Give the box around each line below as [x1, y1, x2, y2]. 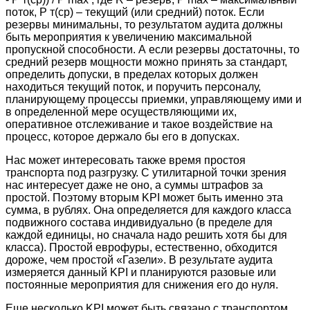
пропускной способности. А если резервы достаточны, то [6, 43, 300, 55]
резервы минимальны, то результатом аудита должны [6, 18, 283, 30]
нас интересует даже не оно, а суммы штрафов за [6, 179, 263, 191]
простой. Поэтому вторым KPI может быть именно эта [6, 191, 283, 203]
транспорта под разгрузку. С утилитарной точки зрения [6, 166, 286, 179]
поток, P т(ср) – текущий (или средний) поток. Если [6, 6, 264, 18]
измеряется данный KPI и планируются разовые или [6, 266, 276, 278]
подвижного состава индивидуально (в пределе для [6, 216, 273, 228]
